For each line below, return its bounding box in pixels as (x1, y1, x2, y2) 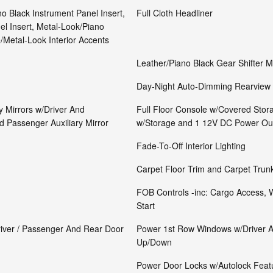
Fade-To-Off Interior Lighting (136, 140, 246, 152)
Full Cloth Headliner (136, 7, 213, 19)
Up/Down (136, 236, 172, 248)
